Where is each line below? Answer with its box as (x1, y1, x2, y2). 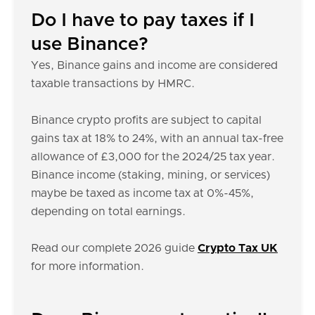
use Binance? (31, 35, 148, 53)
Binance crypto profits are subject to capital (31, 115, 262, 126)
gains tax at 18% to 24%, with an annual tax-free (31, 133, 283, 144)
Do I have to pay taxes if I (31, 11, 255, 30)
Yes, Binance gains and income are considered (31, 60, 278, 71)
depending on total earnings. (31, 206, 186, 217)
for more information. (31, 261, 144, 272)
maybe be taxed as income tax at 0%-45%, (31, 188, 254, 199)
